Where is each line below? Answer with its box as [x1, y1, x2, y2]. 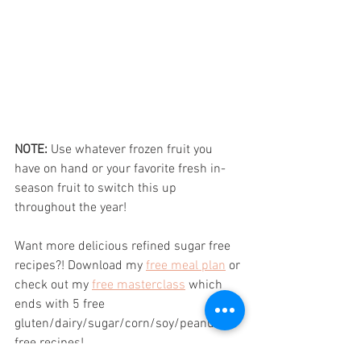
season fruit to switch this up [15, 180, 180, 197]
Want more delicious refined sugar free [15, 238, 234, 255]
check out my [15, 276, 92, 293]
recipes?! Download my [15, 257, 146, 274]
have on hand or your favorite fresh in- [15, 160, 226, 177]
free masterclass [92, 276, 185, 293]
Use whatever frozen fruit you [48, 141, 216, 158]
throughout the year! [15, 199, 127, 216]
